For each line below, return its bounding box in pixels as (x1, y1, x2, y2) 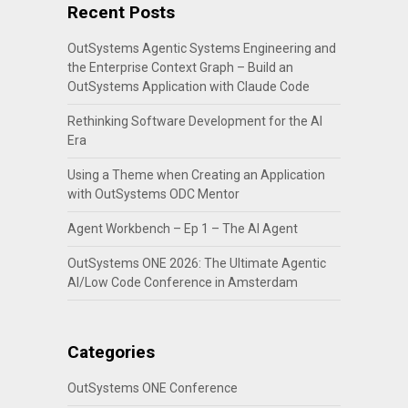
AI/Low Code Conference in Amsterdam (66, 274, 298, 290)
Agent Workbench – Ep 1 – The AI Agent (66, 220, 298, 236)
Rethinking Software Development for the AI (66, 113, 322, 128)
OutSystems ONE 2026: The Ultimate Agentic (66, 255, 326, 270)
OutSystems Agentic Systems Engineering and (66, 40, 336, 56)
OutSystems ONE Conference (66, 380, 238, 395)
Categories (66, 341, 155, 362)
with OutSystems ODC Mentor (66, 186, 240, 201)
